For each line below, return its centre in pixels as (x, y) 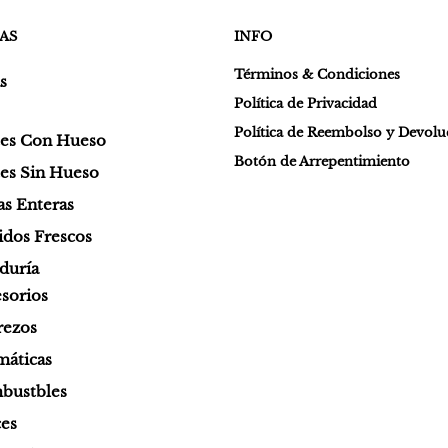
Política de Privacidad (305, 103)
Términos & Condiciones (317, 74)
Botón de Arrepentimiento (322, 161)
